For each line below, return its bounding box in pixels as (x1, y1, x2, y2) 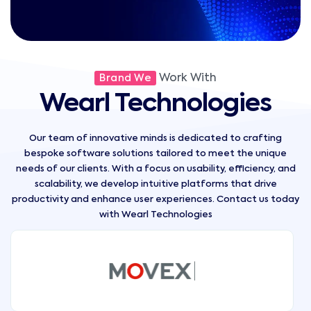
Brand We (99, 74, 151, 83)
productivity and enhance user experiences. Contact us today (12, 195, 299, 204)
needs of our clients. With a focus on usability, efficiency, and (15, 165, 296, 174)
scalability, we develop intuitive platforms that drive (34, 180, 277, 189)
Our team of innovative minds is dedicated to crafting (29, 134, 282, 143)
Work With (156, 73, 217, 84)
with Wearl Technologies (99, 210, 212, 219)
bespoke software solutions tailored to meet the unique (24, 149, 287, 158)
